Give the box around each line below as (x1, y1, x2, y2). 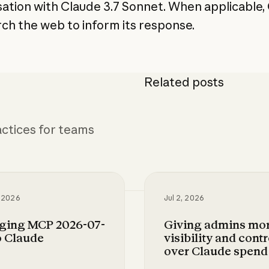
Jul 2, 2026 (163, 193, 204, 202)
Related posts (144, 74, 224, 89)
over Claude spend (163, 243, 268, 258)
